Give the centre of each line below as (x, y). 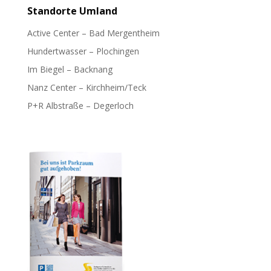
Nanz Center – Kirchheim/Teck (87, 87)
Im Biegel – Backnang (70, 69)
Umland (98, 11)
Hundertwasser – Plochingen (83, 51)
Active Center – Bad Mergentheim (93, 33)
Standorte (53, 11)
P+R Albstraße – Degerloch (80, 105)
